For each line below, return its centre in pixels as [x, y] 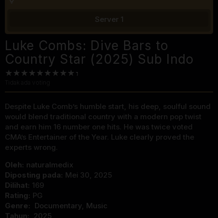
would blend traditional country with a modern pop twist [103, 117]
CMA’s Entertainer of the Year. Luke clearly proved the [100, 137]
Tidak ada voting [27, 83]
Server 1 [109, 19]
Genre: [18, 206]
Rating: [18, 196]
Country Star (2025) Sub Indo [99, 59]
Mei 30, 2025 [89, 175]
